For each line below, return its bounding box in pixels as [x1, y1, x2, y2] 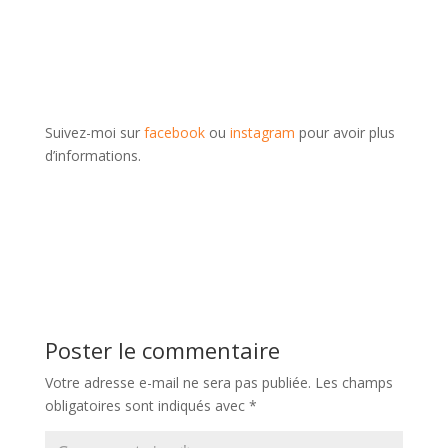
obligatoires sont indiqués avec [44, 396, 249, 416]
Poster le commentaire [44, 335, 280, 366]
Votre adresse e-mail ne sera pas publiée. [44, 373, 311, 393]
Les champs [314, 373, 393, 393]
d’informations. [44, 146, 141, 166]
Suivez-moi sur [44, 123, 144, 143]
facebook [143, 123, 205, 143]
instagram [229, 123, 295, 143]
